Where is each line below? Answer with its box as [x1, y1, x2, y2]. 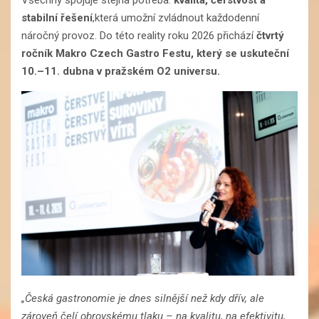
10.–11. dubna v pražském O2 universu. [21, 65, 220, 78]
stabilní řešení [21, 11, 93, 25]
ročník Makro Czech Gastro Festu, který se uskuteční [21, 47, 289, 61]
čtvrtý [256, 29, 284, 43]
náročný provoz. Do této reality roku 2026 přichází [21, 29, 256, 43]
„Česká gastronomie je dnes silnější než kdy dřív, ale [21, 292, 264, 305]
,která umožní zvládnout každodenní [93, 11, 259, 25]
